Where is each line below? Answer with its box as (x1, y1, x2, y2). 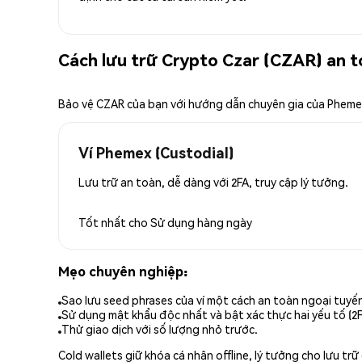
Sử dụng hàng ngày (150, 214, 252, 229)
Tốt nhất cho (78, 214, 150, 229)
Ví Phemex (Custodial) (78, 142, 234, 162)
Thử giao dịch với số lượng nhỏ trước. (61, 322, 258, 337)
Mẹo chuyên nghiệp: (58, 262, 187, 280)
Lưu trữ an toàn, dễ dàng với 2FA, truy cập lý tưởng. (78, 174, 348, 189)
